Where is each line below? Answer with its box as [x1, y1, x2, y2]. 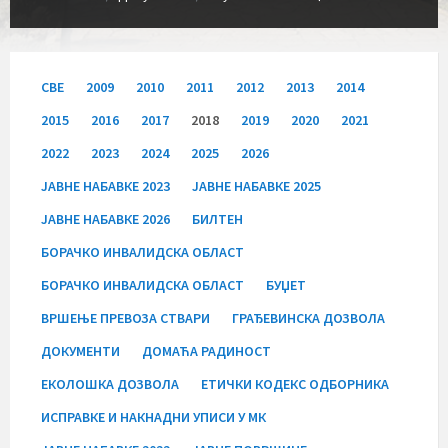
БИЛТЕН [192, 209, 243, 228]
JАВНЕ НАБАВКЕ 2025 [192, 176, 321, 195]
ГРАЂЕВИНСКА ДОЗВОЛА [232, 308, 385, 327]
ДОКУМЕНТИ [41, 341, 120, 360]
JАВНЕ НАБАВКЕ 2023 [41, 176, 170, 195]
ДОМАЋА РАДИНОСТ [142, 341, 271, 360]
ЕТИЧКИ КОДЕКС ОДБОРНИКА [201, 374, 389, 393]
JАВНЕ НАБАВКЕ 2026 [41, 209, 170, 228]
